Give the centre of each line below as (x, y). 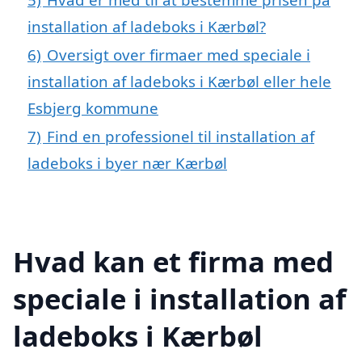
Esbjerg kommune (93, 108)
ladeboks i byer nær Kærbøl (127, 163)
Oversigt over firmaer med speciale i (179, 55)
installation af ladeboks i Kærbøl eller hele (179, 82)
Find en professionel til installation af (181, 137)
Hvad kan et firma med (173, 261)
